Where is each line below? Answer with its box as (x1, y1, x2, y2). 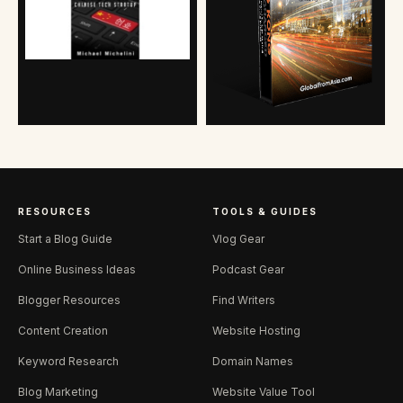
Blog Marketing (18, 384, 98, 399)
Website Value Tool (212, 384, 315, 399)
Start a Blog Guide (18, 231, 112, 246)
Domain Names (212, 354, 293, 368)
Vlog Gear (212, 231, 264, 246)
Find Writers (212, 292, 275, 307)
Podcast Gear (212, 262, 284, 276)
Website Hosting (212, 323, 300, 337)
